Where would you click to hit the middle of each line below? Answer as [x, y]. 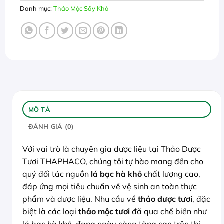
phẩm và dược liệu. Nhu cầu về [80, 199]
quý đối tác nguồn [57, 174]
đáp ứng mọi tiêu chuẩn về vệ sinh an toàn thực [110, 187]
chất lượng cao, [171, 174]
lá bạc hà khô [116, 174]
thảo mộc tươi [104, 212]
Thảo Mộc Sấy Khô [81, 9]
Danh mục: [37, 9]
